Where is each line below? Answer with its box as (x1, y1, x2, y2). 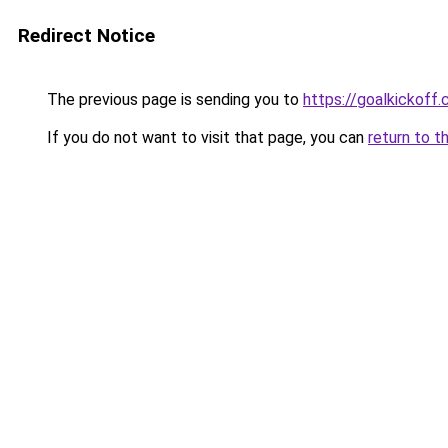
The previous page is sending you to (43, 90, 303, 109)
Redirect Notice (18, 24, 155, 47)
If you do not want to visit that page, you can (43, 128, 368, 147)
